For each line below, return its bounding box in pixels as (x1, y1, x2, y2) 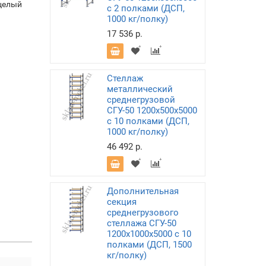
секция (106, 197, 137, 207)
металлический (106, 84, 173, 94)
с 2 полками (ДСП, (106, 3, 185, 14)
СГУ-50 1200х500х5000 (106, 105, 197, 116)
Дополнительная (106, 186, 179, 197)
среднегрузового (106, 207, 179, 218)
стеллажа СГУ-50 (106, 218, 176, 229)
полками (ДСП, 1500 (106, 239, 192, 250)
